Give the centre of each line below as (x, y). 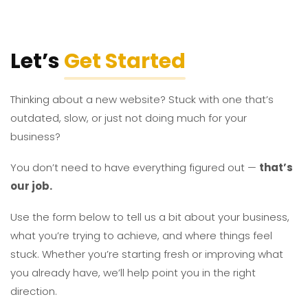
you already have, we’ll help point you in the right (133, 272)
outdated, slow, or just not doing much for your (129, 118)
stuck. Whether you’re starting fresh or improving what (147, 254)
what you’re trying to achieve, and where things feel (141, 235)
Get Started (125, 61)
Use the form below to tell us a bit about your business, (150, 217)
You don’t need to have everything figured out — (135, 167)
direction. (34, 291)
